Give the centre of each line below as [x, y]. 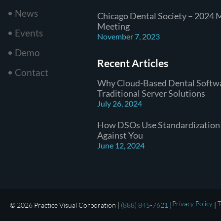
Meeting [114, 26]
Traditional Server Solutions [151, 93]
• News [23, 13]
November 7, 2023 [129, 36]
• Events [25, 33]
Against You [120, 135]
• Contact [28, 72]
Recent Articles [133, 63]
